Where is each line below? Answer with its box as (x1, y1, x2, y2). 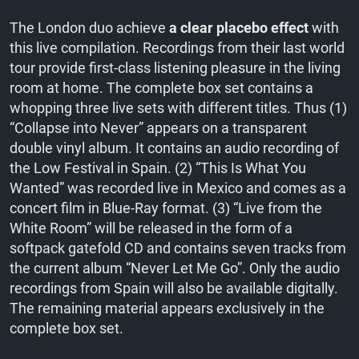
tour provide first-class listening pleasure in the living (10, 59, 341, 76)
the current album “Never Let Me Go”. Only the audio (10, 260, 340, 276)
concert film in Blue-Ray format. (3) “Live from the (10, 200, 322, 216)
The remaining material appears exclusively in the (10, 300, 325, 317)
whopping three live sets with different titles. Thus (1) (10, 99, 347, 116)
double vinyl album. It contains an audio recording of (10, 139, 339, 156)
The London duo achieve (10, 19, 169, 36)
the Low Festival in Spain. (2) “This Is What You (10, 159, 306, 176)
